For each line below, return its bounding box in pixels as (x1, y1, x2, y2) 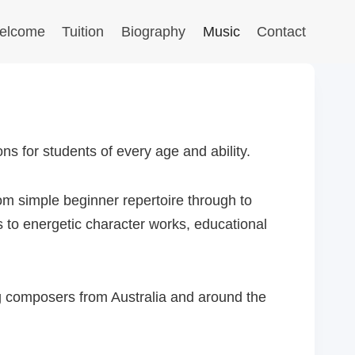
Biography (121, 24, 186, 40)
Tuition (62, 24, 105, 40)
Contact (257, 24, 307, 40)
